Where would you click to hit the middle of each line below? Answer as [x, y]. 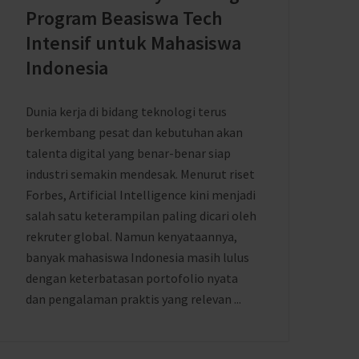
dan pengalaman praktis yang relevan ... [133, 299]
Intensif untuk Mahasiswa [133, 43]
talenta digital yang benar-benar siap [128, 153]
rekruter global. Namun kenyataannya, [131, 236]
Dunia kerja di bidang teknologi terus [126, 111]
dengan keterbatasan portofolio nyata [132, 278]
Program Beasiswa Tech [124, 18]
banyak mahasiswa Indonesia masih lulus [137, 257]
